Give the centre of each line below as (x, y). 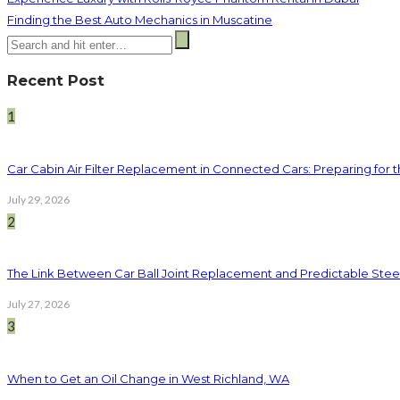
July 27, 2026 (38, 304)
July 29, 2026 (38, 199)
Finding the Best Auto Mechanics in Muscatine (140, 20)
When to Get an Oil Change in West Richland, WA (148, 378)
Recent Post (56, 80)
